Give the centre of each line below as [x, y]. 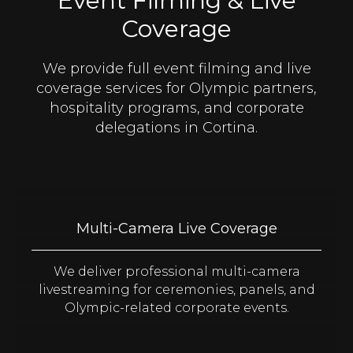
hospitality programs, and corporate [176, 108]
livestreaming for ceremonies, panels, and [176, 290]
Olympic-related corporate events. [176, 308]
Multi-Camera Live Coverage [176, 229]
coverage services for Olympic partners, [176, 88]
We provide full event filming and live [176, 69]
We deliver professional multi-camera [176, 271]
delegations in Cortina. [176, 128]
